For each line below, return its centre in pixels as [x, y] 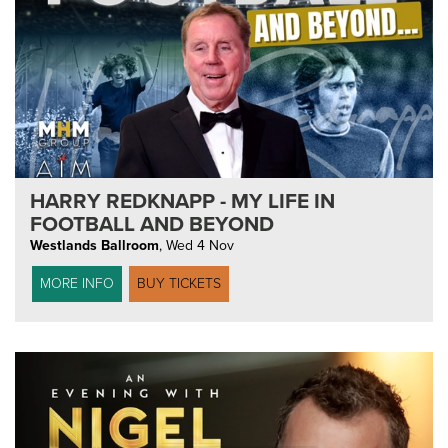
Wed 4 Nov [200, 245]
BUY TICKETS [179, 283]
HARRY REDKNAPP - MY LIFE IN [182, 201]
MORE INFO [77, 283]
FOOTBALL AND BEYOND [152, 224]
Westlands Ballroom [94, 245]
